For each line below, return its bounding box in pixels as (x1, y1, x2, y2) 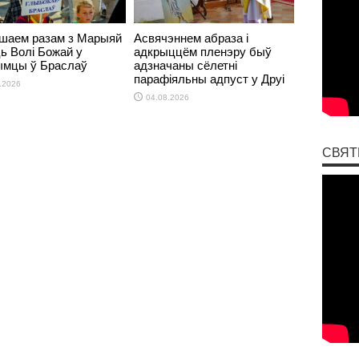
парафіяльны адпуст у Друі (133, 72, 284, 87)
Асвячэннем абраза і (133, 31, 248, 46)
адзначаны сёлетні (133, 58, 237, 73)
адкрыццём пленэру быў (133, 45, 272, 59)
